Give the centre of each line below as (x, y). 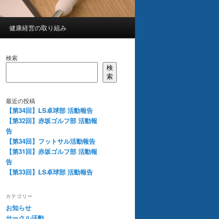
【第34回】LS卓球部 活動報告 (49, 110)
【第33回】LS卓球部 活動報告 (49, 172)
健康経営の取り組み (38, 28)
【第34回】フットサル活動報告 (51, 141)
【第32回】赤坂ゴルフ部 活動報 (52, 120)
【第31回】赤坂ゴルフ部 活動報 (52, 151)
